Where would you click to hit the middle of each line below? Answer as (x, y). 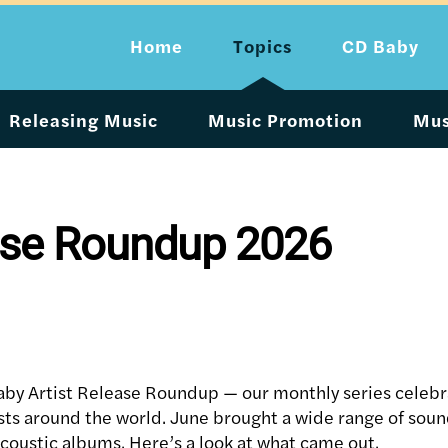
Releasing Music (83, 119)
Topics (262, 45)
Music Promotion (285, 119)
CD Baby (380, 45)
